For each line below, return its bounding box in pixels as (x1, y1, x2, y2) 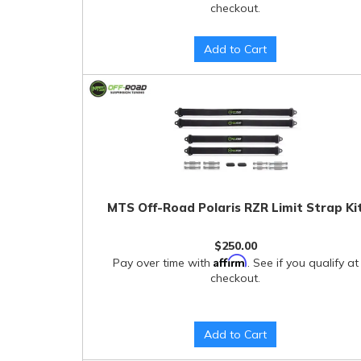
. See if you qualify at (247, 255, 359, 270)
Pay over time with (112, 255, 214, 270)
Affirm (213, 254, 247, 268)
